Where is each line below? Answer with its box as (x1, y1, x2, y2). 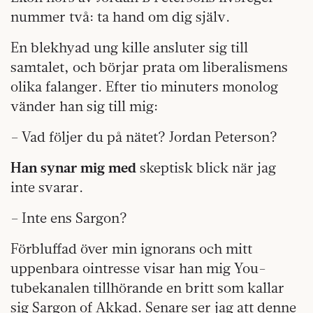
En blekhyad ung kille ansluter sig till (10, 38, 248, 56)
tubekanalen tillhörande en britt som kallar (10, 278, 284, 296)
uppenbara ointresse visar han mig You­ (10, 259, 266, 277)
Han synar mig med (10, 158, 136, 176)
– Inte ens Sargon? (10, 208, 127, 226)
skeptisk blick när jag (136, 158, 276, 176)
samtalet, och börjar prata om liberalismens (10, 57, 288, 75)
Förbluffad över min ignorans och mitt (10, 239, 252, 257)
